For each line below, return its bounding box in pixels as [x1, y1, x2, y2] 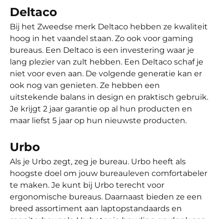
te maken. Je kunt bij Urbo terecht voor [10, 180, 164, 190]
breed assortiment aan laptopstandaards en [10, 203, 182, 213]
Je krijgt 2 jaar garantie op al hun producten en [10, 104, 192, 113]
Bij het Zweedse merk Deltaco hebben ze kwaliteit [10, 22, 208, 31]
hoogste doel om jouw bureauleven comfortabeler [10, 168, 207, 178]
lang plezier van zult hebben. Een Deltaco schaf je [10, 57, 203, 66]
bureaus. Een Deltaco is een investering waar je [10, 45, 194, 55]
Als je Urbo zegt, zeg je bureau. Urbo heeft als [10, 156, 186, 166]
